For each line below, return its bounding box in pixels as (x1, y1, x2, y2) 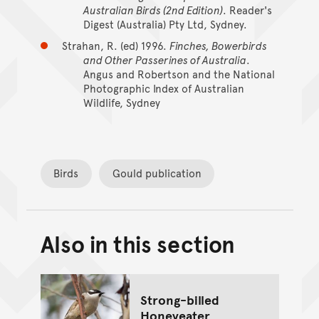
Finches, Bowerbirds (169, 38, 267, 53)
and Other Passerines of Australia (83, 52, 246, 68)
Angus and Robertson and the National (83, 66, 275, 82)
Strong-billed (140, 290, 219, 308)
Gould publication (112, 165, 202, 181)
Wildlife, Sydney (83, 95, 160, 110)
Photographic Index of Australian (83, 80, 244, 96)
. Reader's (222, 2, 272, 18)
